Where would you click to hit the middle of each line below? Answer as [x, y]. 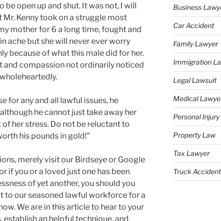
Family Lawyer [195, 43]
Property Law [194, 135]
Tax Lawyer [191, 153]
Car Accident [193, 25]
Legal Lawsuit [195, 80]
